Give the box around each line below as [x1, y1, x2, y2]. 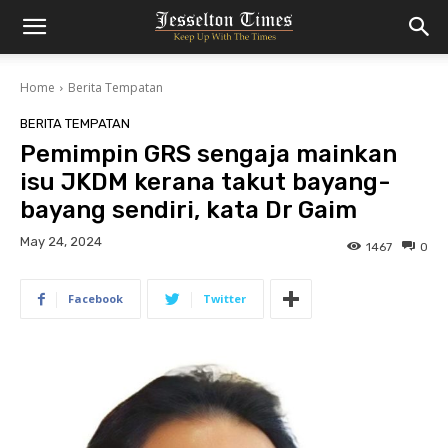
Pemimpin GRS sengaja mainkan [20, 140, 397, 168]
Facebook [68, 291, 123, 307]
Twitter [203, 291, 246, 307]
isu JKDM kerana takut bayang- [20, 168, 390, 196]
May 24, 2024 [20, 234, 102, 250]
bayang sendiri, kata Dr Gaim [20, 196, 357, 224]
